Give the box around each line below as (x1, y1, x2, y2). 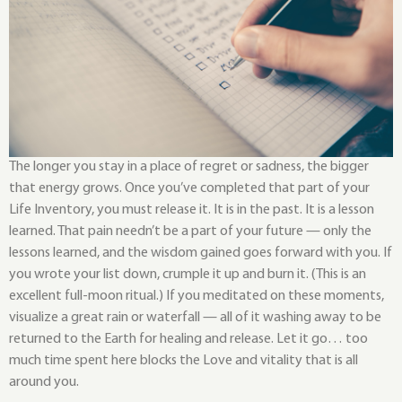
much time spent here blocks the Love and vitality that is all (9, 354, 358, 369)
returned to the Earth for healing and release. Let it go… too (9, 332, 368, 347)
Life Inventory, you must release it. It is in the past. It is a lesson (9, 203, 374, 218)
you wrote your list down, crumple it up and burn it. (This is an (9, 267, 366, 283)
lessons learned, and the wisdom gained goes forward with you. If (9, 246, 392, 261)
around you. (9, 375, 79, 390)
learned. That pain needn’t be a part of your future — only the (9, 224, 371, 240)
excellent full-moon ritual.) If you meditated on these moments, (9, 289, 384, 304)
